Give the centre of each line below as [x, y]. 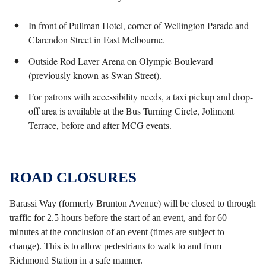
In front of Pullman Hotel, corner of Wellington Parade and [139, 25]
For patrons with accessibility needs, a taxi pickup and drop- [141, 96]
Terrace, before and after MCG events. [100, 125]
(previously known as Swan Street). [95, 75]
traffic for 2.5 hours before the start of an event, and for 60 [118, 218]
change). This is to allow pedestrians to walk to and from [115, 246]
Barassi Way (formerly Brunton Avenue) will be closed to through [133, 203]
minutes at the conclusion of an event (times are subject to [117, 232]
